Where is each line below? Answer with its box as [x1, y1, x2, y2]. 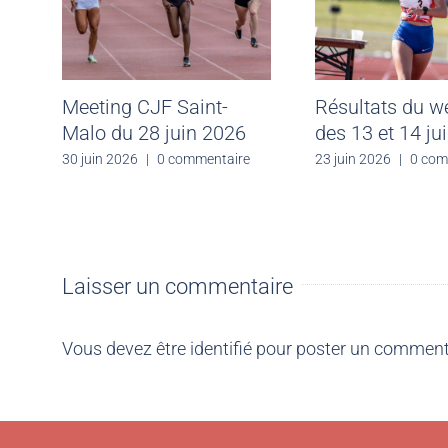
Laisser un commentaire [62, 274, 293, 300]
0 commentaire [157, 150, 250, 167]
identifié [190, 338, 252, 360]
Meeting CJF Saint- [62, 94, 228, 119]
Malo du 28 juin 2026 [62, 120, 246, 145]
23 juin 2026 [314, 150, 391, 167]
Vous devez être [62, 338, 190, 360]
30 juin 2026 [62, 150, 138, 167]
